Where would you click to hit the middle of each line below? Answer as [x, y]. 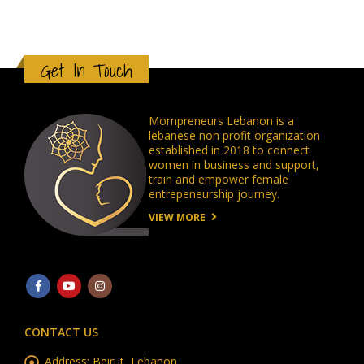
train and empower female [219, 180]
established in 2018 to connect [229, 150]
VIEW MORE [177, 218]
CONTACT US [61, 332]
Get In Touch [87, 70]
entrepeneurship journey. [214, 194]
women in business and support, [234, 165]
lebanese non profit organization [234, 136]
